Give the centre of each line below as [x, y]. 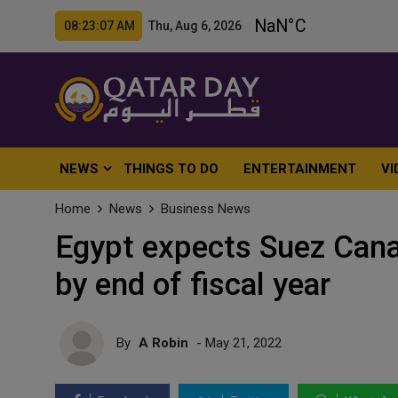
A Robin [163, 342]
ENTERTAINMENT [300, 169]
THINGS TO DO [171, 169]
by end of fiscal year [193, 285]
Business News [206, 209]
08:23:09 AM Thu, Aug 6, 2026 [153, 26]
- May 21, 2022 [237, 342]
